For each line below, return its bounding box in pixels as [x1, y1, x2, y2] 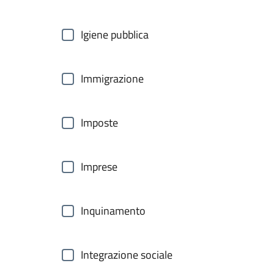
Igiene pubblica [81, 26, 149, 43]
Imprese [81, 158, 117, 175]
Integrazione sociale [81, 246, 172, 263]
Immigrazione [81, 70, 144, 87]
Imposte [81, 114, 118, 131]
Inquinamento [81, 202, 146, 219]
